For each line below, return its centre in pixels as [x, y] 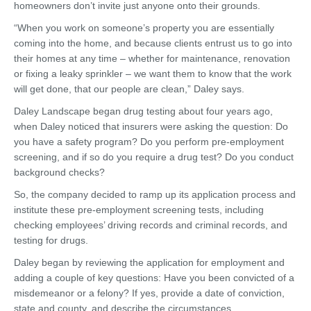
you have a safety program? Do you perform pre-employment [149, 142]
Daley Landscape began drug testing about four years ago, [143, 111]
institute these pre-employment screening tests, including [139, 210]
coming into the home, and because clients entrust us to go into [153, 43]
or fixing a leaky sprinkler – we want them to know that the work [153, 74]
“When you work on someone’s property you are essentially [144, 28]
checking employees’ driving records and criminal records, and [151, 225]
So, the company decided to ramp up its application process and [155, 194]
